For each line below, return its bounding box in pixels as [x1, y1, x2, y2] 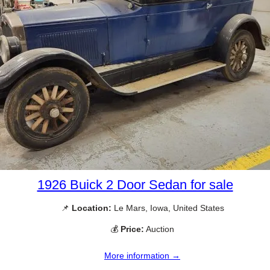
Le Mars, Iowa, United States [111, 202, 224, 213]
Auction [144, 224, 174, 234]
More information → [104, 251, 180, 261]
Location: [71, 202, 111, 213]
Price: [121, 224, 144, 234]
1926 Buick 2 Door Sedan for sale [37, 177, 233, 192]
